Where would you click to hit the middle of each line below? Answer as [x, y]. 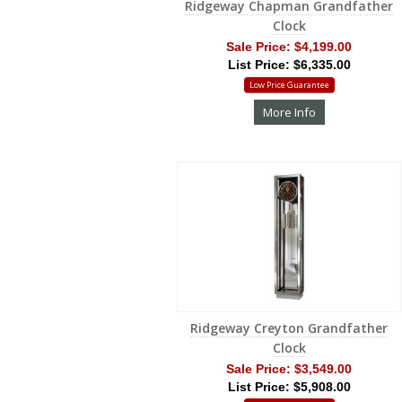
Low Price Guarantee [289, 84]
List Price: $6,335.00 [289, 65]
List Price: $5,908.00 [289, 386]
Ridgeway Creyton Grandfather [289, 328]
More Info [289, 113]
